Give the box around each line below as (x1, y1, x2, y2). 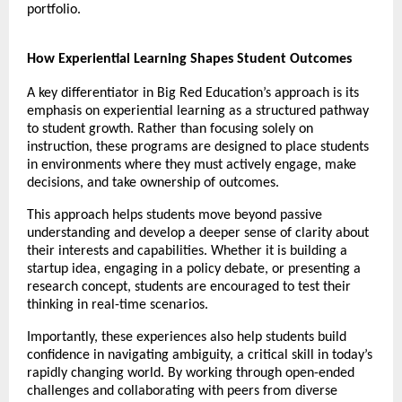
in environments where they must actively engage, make (27, 158, 356, 173)
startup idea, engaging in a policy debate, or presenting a (27, 262, 361, 277)
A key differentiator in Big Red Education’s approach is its (27, 86, 359, 101)
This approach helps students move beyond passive (27, 208, 322, 223)
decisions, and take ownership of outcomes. (27, 176, 279, 191)
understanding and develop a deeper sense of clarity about (27, 226, 369, 241)
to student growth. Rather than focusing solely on (27, 122, 313, 137)
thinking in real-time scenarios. (27, 298, 208, 313)
